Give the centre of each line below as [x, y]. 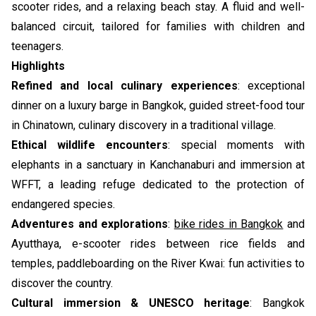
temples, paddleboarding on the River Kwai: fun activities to [158, 263]
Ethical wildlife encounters [90, 145]
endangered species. [63, 204]
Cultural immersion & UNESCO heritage [131, 303]
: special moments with [236, 145]
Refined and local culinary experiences [124, 86]
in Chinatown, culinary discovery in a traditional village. [144, 125]
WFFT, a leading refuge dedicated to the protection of [158, 184]
